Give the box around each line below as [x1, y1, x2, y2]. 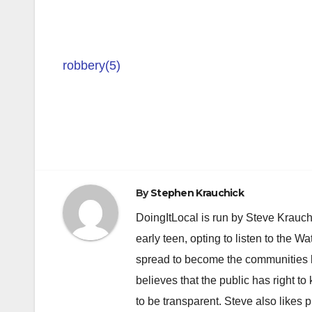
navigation [62, 144, 175, 172]
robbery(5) [63, 58, 120, 73]
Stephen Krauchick [150, 187, 244, 200]
